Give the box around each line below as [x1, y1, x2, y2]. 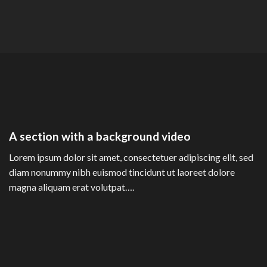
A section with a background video [9, 129, 191, 144]
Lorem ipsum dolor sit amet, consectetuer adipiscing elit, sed [9, 151, 253, 163]
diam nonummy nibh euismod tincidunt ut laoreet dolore [9, 166, 235, 178]
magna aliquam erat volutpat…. [9, 181, 134, 193]
